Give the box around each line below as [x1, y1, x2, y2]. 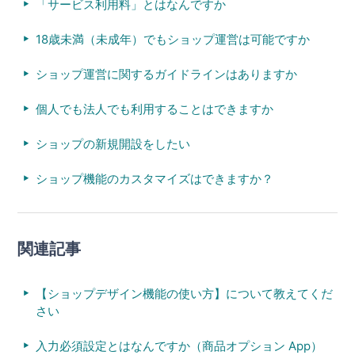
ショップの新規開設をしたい [35, 136, 190, 151]
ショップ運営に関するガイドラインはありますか [35, 66, 297, 82]
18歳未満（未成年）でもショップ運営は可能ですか [35, 31, 310, 47]
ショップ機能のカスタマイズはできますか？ [35, 170, 273, 186]
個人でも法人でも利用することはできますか [35, 101, 273, 116]
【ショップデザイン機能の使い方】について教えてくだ [35, 285, 333, 301]
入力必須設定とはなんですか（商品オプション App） [35, 338, 323, 353]
